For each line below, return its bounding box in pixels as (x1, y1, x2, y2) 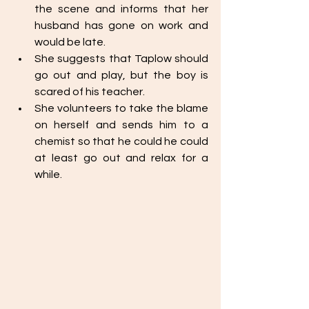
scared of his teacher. (34, 86, 147, 97)
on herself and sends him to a (34, 119, 208, 130)
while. (34, 169, 66, 180)
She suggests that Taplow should (34, 53, 208, 64)
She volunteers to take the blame (34, 103, 208, 114)
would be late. (34, 37, 108, 48)
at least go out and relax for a (34, 152, 208, 163)
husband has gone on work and (34, 20, 208, 31)
